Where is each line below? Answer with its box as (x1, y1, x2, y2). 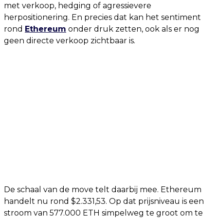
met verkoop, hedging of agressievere (4, 1, 151, 10)
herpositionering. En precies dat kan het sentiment (4, 13, 201, 22)
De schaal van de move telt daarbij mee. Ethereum (4, 185, 201, 194)
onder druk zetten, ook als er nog (66, 24, 200, 34)
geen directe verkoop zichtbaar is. (4, 36, 135, 45)
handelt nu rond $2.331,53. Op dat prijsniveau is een (4, 197, 204, 206)
